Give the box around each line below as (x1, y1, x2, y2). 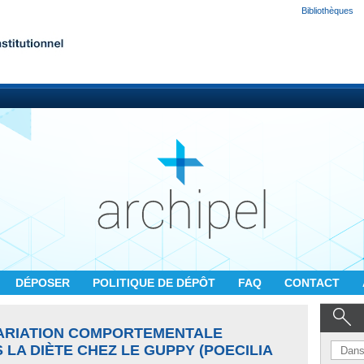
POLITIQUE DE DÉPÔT (93, 276, 219, 289)
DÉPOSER (15, 276, 73, 289)
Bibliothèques (301, 6, 353, 15)
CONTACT (284, 276, 343, 289)
